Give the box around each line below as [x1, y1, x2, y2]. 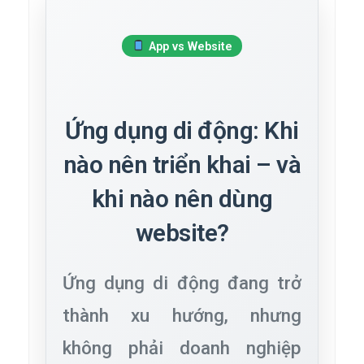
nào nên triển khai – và [63, 150, 301, 180]
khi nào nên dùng [91, 184, 273, 214]
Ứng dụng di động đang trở [63, 272, 301, 294]
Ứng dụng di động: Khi [65, 116, 299, 145]
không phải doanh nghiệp [63, 337, 301, 359]
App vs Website [145, 39, 232, 54]
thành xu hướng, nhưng [63, 305, 301, 327]
